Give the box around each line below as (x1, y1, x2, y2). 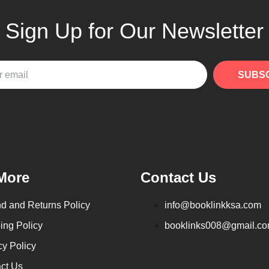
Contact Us (141, 169, 216, 186)
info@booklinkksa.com (165, 200, 261, 210)
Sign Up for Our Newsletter (5, 19, 264, 43)
